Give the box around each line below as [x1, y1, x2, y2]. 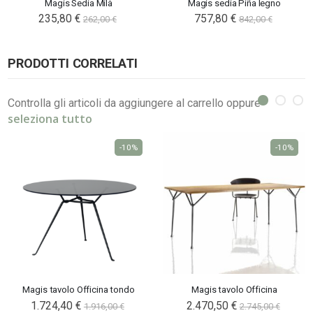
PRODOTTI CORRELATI [8, 56, 138, 71]
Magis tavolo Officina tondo [22, 284, 135, 296]
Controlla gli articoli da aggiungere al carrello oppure [8, 96, 261, 110]
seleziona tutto [8, 111, 93, 127]
